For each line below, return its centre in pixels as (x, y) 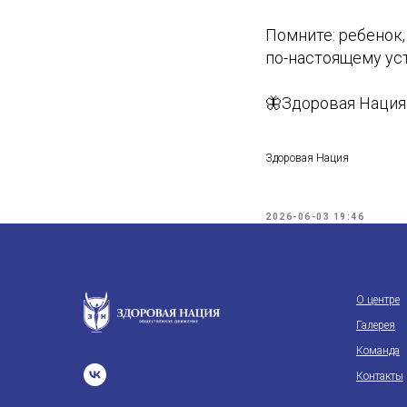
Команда (378, 351)
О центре (378, 300)
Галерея (376, 326)
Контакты (380, 377)
